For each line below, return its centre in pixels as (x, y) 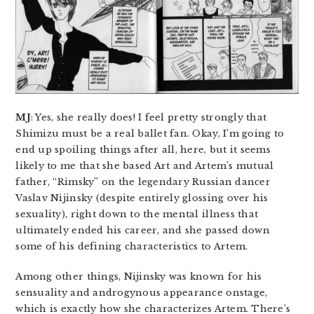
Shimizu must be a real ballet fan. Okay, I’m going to (150, 133)
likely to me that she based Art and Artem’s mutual (145, 165)
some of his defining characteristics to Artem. (132, 246)
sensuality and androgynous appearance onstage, (142, 292)
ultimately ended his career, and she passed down (143, 230)
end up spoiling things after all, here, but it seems (143, 149)
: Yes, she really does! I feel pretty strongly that (149, 117)
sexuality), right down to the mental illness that (137, 214)
